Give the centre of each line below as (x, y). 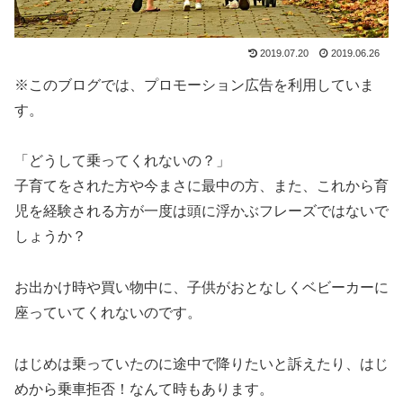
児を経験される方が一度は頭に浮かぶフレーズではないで (201, 211)
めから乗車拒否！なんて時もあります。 (144, 389)
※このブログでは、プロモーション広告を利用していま (194, 85)
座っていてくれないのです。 (108, 313)
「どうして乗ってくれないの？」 (122, 161)
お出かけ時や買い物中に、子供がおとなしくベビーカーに (201, 288)
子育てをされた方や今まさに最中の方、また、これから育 (201, 186)
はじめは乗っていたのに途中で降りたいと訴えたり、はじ (201, 363)
